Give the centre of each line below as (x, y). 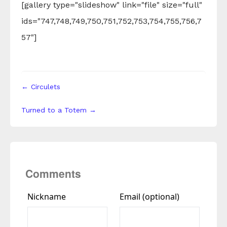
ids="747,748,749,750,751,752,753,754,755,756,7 (111, 21)
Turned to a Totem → (59, 110)
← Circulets (41, 86)
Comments (53, 174)
